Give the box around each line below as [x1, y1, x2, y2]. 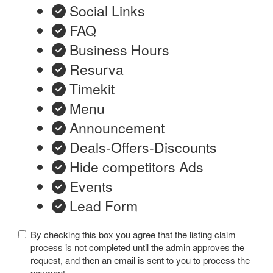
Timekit [69, 79, 115, 99]
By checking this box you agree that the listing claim [30, 228, 236, 241]
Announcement [69, 118, 165, 138]
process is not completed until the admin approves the [30, 241, 244, 254]
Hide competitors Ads [69, 157, 204, 177]
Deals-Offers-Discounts [69, 137, 217, 158]
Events [69, 176, 113, 197]
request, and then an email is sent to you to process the [30, 253, 250, 267]
